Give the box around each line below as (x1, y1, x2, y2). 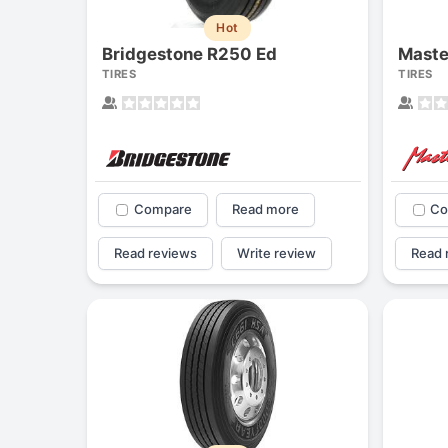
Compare (134, 201, 192, 218)
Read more (231, 201, 299, 218)
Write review (236, 244, 316, 261)
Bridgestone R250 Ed (102, 43, 277, 64)
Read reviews (114, 244, 198, 261)
